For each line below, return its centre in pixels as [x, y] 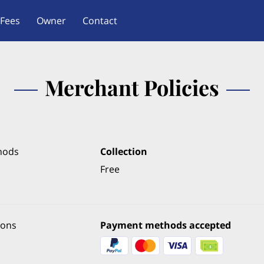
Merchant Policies [132, 87]
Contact [100, 20]
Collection [123, 151]
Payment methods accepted [165, 225]
